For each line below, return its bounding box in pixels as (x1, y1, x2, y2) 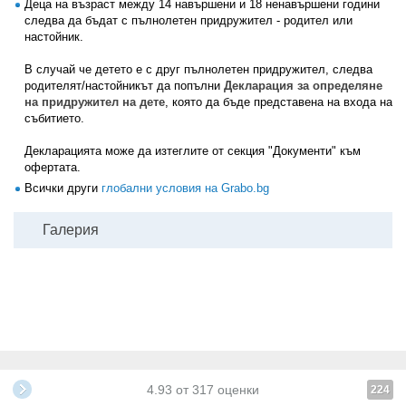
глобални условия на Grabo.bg (101, 181, 269, 195)
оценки (214, 382, 259, 397)
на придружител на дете (24, 95, 165, 109)
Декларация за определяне (224, 79, 382, 92)
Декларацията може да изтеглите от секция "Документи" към (24, 144, 361, 158)
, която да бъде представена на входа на (165, 95, 392, 109)
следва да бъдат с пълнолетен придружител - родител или (24, 14, 353, 27)
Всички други (24, 181, 101, 195)
